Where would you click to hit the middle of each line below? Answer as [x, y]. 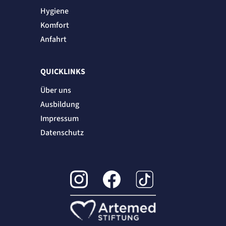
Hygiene [54, 11]
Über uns [55, 91]
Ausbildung [60, 105]
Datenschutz [62, 133]
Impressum [59, 119]
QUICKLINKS [63, 72]
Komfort [54, 25]
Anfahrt [53, 40]
